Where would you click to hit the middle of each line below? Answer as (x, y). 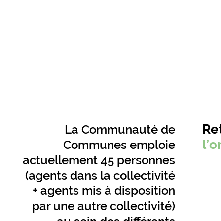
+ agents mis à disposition (104, 191)
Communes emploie (119, 145)
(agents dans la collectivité (100, 176)
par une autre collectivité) (103, 206)
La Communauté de (120, 130)
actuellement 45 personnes (99, 160)
